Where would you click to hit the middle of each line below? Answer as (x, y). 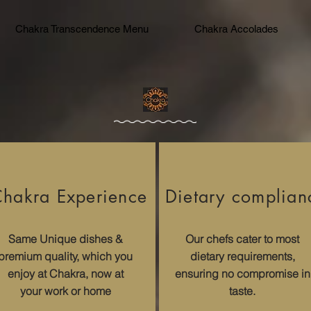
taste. (242, 291)
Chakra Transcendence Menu (82, 29)
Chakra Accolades (236, 29)
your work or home (65, 291)
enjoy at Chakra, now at (65, 274)
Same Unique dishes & (65, 239)
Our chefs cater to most (242, 239)
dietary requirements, (242, 256)
